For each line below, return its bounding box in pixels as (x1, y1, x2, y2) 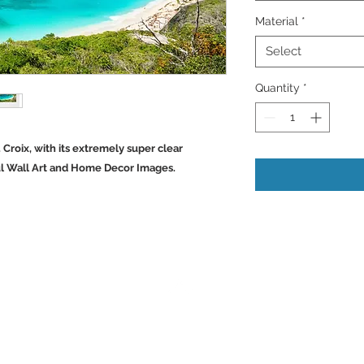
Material (255, 14, 298, 28)
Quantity (255, 80, 300, 94)
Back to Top (137, 314, 227, 331)
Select (266, 43, 301, 58)
